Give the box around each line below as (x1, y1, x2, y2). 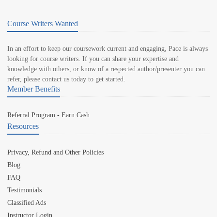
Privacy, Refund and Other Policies (7, 149, 104, 156)
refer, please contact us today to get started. (7, 76, 125, 83)
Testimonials (7, 186, 42, 194)
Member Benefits (7, 85, 60, 93)
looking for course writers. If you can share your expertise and (7, 55, 179, 63)
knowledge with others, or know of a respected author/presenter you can (7, 65, 205, 73)
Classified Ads (7, 199, 46, 207)
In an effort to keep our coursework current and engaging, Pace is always (7, 45, 208, 53)
